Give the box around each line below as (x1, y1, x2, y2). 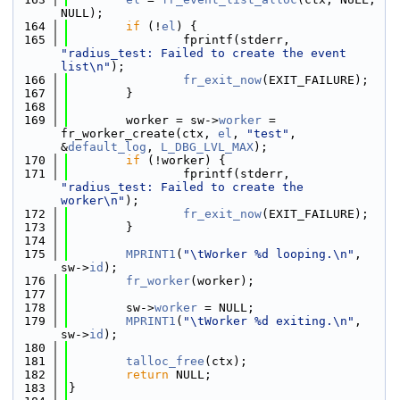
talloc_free (126, 354, 204, 368)
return (126, 368, 169, 381)
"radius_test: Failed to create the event (61, 46, 346, 60)
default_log (68, 140, 146, 154)
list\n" (61, 60, 111, 73)
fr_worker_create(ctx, (61, 127, 218, 140)
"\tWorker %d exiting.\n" (183, 314, 354, 328)
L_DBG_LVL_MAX (161, 140, 254, 154)
